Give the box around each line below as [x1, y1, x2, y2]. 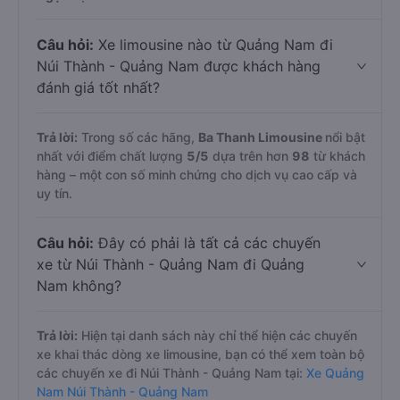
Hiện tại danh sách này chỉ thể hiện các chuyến [78, 328, 357, 343]
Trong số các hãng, [78, 129, 198, 145]
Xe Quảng [306, 365, 364, 380]
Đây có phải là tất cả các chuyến [94, 234, 321, 252]
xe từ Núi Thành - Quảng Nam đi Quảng [37, 255, 304, 273]
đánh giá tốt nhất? [37, 79, 160, 96]
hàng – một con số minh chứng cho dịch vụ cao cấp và [37, 167, 357, 182]
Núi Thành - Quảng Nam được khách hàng [37, 57, 321, 75]
